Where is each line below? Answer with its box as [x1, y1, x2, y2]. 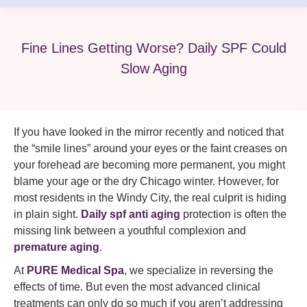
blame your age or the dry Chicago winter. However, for [14, 175, 279, 187]
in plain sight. [14, 208, 81, 220]
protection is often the [180, 208, 286, 220]
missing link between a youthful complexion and [14, 225, 246, 236]
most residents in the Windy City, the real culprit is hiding [14, 192, 286, 204]
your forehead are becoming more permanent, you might [14, 159, 285, 171]
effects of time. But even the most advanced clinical [14, 281, 260, 293]
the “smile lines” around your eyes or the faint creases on [14, 143, 287, 154]
